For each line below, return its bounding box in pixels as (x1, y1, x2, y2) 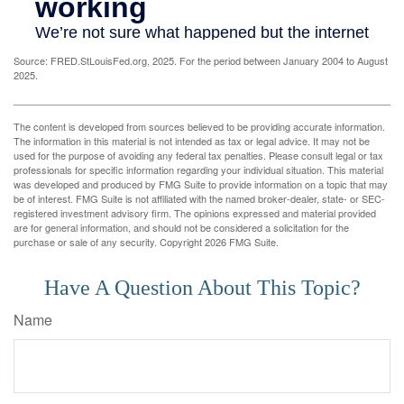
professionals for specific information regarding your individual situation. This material (14, 162, 383, 178)
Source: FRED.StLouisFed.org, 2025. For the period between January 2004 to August (14, 53, 388, 69)
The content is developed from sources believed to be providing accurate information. (14, 119, 385, 134)
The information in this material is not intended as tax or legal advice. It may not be (14, 133, 370, 149)
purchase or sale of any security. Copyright (14, 234, 205, 250)
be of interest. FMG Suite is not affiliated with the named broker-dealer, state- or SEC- (14, 191, 385, 207)
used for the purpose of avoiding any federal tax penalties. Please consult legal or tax (14, 148, 383, 163)
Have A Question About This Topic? (43, 276, 361, 300)
